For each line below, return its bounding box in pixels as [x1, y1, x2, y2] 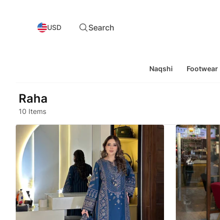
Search [88, 23, 114, 32]
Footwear [187, 64, 218, 73]
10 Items [19, 107, 46, 115]
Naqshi [149, 64, 173, 73]
